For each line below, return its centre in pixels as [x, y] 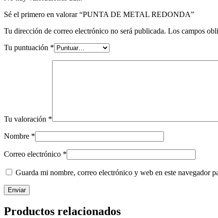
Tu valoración [26, 119]
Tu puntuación [27, 47]
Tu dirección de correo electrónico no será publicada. [85, 31]
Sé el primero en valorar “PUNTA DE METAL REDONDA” [99, 14]
